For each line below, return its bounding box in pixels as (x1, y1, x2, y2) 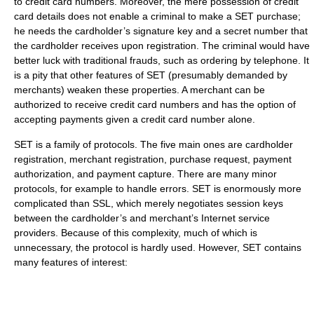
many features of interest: (14, 257, 128, 268)
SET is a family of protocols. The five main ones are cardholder (14, 139, 293, 150)
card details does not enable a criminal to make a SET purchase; (14, 11, 301, 22)
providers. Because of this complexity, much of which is (14, 227, 257, 238)
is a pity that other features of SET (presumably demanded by (14, 69, 287, 81)
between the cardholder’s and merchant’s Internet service (14, 212, 270, 224)
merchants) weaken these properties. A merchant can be (14, 84, 265, 95)
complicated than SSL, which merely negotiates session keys (14, 198, 283, 209)
